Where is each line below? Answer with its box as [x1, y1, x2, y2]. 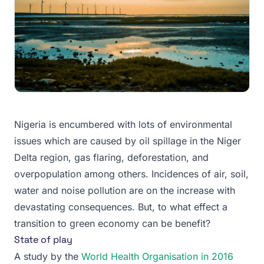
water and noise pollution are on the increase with [14, 184, 235, 196]
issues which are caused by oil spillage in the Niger [14, 134, 241, 147]
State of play [14, 233, 72, 246]
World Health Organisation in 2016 [81, 250, 233, 262]
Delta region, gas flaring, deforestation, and [14, 151, 209, 163]
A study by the [14, 250, 81, 262]
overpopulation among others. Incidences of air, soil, [14, 167, 249, 180]
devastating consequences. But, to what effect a [14, 200, 227, 213]
